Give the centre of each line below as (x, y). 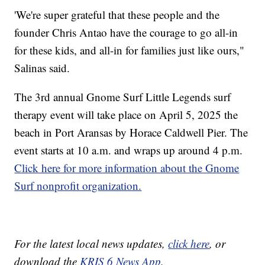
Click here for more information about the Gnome (127, 168)
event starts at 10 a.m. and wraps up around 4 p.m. (129, 150)
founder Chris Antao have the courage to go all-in (126, 33)
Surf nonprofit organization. (78, 186)
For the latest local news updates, (91, 244)
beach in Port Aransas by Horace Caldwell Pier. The (131, 132)
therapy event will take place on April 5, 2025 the (126, 115)
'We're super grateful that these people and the (117, 15)
